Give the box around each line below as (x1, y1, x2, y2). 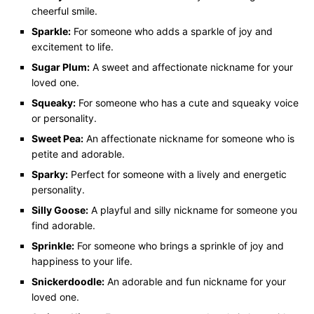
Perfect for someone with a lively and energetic (68, 168, 287, 180)
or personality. (32, 111, 97, 124)
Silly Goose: (32, 203, 88, 216)
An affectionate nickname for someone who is (83, 132, 294, 144)
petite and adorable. (32, 147, 125, 160)
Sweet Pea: (32, 132, 83, 144)
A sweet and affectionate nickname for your (90, 60, 293, 73)
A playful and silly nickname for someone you (88, 203, 297, 216)
